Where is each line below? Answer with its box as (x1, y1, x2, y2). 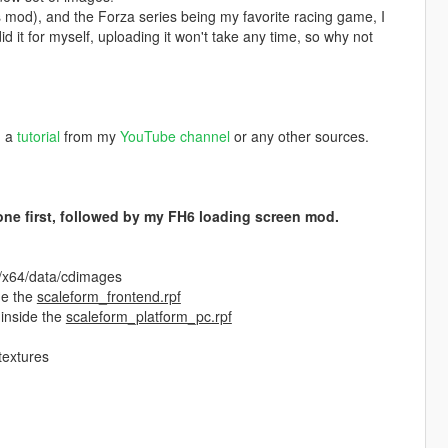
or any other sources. (229, 126, 369, 147)
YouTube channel (119, 126, 230, 147)
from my (59, 126, 120, 147)
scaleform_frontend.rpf (36, 286, 181, 307)
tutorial (16, 126, 60, 147)
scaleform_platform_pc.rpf (65, 306, 232, 327)
